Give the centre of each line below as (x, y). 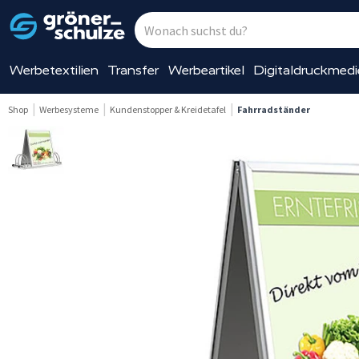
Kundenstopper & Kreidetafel (168, 109)
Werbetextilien (54, 70)
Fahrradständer (274, 109)
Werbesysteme (69, 109)
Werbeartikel (206, 70)
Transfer (133, 70)
